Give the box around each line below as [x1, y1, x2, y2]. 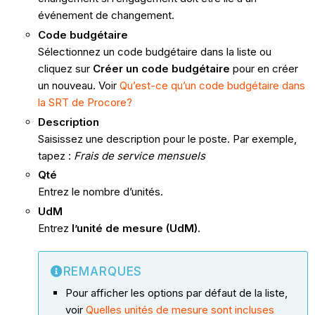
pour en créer [229, 61, 298, 75]
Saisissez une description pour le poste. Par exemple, [37, 131, 297, 146]
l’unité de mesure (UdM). [71, 221, 200, 236]
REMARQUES [63, 264, 143, 279]
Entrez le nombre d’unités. [37, 185, 163, 199]
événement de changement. [37, 8, 174, 22]
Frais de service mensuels [73, 148, 205, 162]
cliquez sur [37, 61, 93, 75]
